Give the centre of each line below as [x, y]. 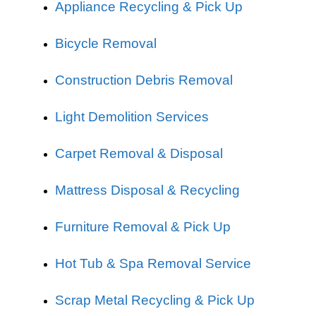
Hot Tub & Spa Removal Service [153, 263]
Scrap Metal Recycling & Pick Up [155, 300]
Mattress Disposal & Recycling [147, 190]
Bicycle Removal [106, 43]
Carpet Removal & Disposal [139, 153]
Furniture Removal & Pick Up [143, 227]
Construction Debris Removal [144, 80]
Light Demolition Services [132, 117]
